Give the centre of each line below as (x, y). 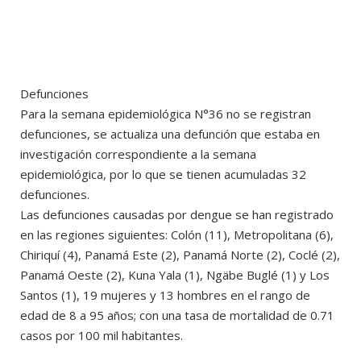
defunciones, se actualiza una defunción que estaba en (170, 133)
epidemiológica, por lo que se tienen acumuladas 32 (163, 174)
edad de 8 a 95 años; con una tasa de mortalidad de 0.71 (177, 315)
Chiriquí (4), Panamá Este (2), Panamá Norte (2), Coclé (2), (180, 254)
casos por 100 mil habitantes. (102, 335)
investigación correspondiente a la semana (138, 154)
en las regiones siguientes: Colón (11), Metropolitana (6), (177, 234)
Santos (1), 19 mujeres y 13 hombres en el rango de (165, 295)
